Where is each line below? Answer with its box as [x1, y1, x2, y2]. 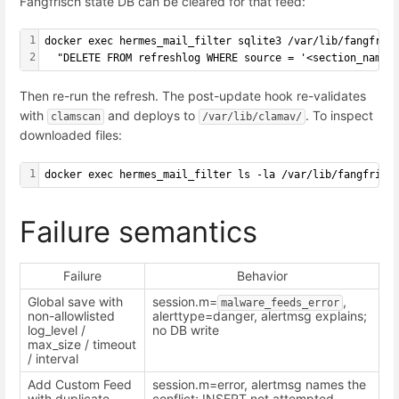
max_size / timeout [28, 337, 136, 353]
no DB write [152, 322, 219, 338]
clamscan [51, 110, 101, 123]
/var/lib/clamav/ [202, 110, 302, 123]
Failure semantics [20, 214, 257, 250]
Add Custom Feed [28, 377, 132, 393]
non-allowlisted [28, 308, 115, 324]
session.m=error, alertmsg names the [152, 377, 366, 393]
